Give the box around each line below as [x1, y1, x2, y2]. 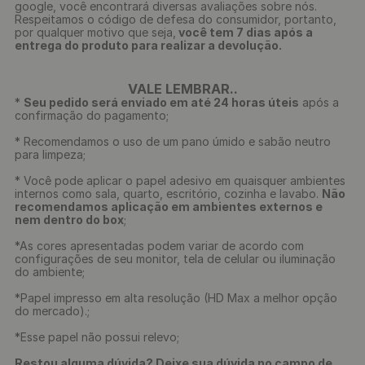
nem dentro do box [15, 213, 124, 226]
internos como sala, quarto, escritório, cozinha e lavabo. [15, 187, 322, 200]
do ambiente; [15, 265, 85, 279]
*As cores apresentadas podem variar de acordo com [15, 239, 304, 253]
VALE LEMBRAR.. [127, 81, 238, 97]
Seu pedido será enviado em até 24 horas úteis [24, 95, 299, 109]
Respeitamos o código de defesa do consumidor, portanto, [15, 12, 336, 26]
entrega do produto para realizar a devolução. [15, 38, 282, 52]
